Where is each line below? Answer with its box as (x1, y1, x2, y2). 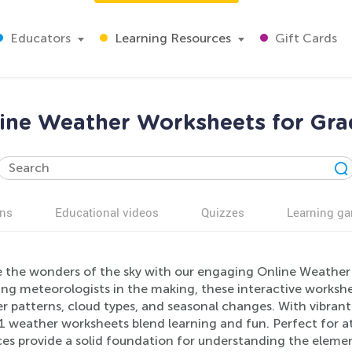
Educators (7, 31, 71, 46)
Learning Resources (112, 31, 231, 46)
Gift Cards (272, 31, 337, 46)
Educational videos (55, 204, 159, 220)
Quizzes (201, 204, 244, 220)
